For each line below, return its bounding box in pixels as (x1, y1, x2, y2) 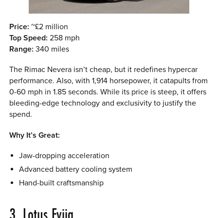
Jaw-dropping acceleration (18, 151, 109, 161)
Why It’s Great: (9, 130, 60, 140)
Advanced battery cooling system (18, 164, 132, 175)
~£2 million (29, 21, 69, 32)
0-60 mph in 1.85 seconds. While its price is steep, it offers (9, 87, 207, 97)
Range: (9, 44, 34, 54)
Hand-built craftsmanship (18, 178, 104, 188)
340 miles (34, 44, 70, 54)
